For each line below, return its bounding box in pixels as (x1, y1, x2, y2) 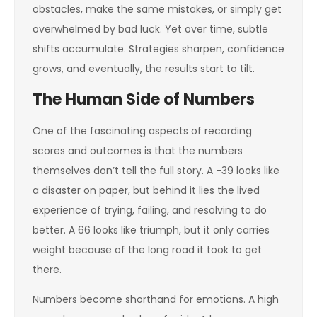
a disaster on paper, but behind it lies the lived (33, 183, 260, 197)
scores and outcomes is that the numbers (33, 144, 243, 158)
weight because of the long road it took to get (33, 243, 262, 257)
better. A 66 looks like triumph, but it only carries (33, 223, 270, 237)
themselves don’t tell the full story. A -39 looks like (33, 163, 279, 178)
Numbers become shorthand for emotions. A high (33, 292, 279, 306)
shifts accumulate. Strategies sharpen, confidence (33, 42, 284, 56)
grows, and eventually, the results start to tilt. (33, 62, 255, 76)
